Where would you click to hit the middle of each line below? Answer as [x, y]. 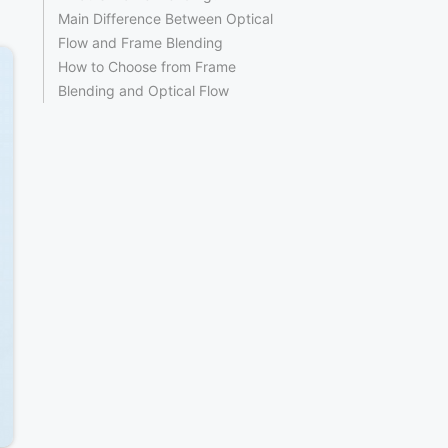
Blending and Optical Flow [143, 91]
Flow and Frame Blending [140, 43]
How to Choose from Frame [147, 67]
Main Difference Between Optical [165, 19]
